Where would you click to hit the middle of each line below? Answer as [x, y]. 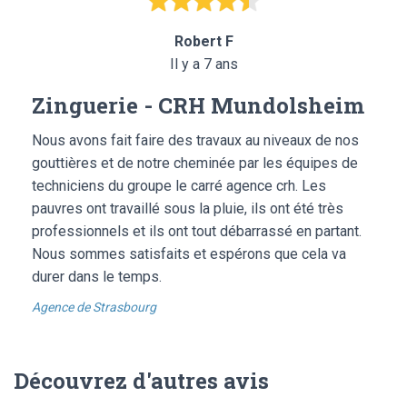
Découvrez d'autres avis [141, 380]
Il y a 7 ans [203, 64]
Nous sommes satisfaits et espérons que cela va [189, 253]
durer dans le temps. [97, 276]
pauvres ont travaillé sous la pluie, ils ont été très [188, 208]
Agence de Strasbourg [94, 307]
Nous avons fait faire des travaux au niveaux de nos [195, 140]
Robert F [203, 41]
